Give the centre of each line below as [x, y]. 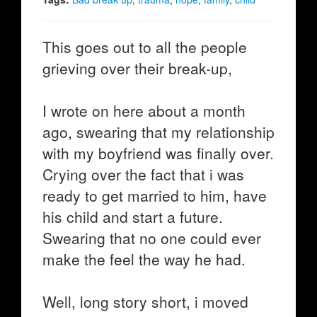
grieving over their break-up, [137, 68]
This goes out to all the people [145, 47]
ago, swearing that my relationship [158, 132]
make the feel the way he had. [144, 259]
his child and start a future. [133, 217]
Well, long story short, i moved [145, 301]
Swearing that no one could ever [152, 238]
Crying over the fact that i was [143, 174]
